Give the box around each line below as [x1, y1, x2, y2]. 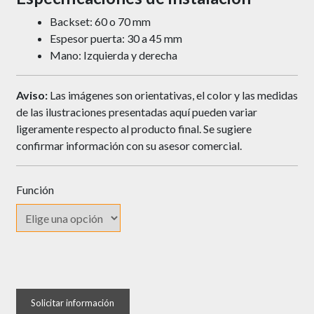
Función [15, 183, 54, 197]
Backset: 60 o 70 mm [49, 15, 151, 29]
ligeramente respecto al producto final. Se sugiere [15, 122, 252, 136]
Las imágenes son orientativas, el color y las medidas [47, 88, 298, 102]
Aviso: [15, 88, 48, 102]
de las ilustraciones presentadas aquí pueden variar [15, 105, 257, 119]
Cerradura [15, 273, 64, 287]
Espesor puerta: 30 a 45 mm [49, 32, 182, 46]
